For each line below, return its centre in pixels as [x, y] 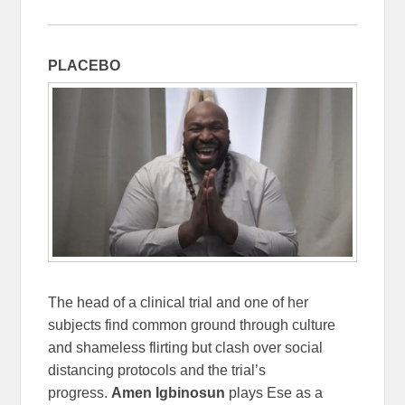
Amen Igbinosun [169, 392]
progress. [80, 392]
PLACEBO [85, 65]
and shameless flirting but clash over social [186, 347]
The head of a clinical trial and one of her [179, 302]
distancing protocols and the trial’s [157, 370]
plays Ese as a [276, 392]
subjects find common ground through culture [192, 325]
